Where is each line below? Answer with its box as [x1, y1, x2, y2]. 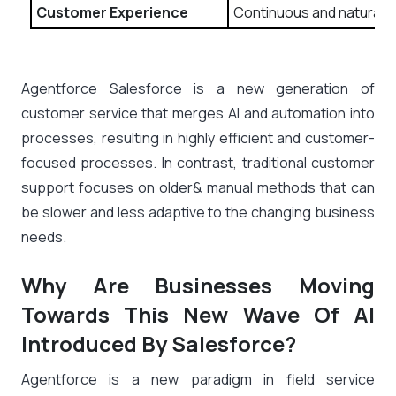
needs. [21, 227, 66, 247]
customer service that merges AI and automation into [21, 103, 375, 123]
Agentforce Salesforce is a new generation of [21, 79, 375, 98]
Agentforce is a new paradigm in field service [21, 369, 375, 389]
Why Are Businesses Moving [21, 270, 375, 300]
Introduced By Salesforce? [21, 329, 296, 358]
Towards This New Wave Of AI [21, 300, 375, 329]
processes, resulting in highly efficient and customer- [21, 128, 375, 148]
